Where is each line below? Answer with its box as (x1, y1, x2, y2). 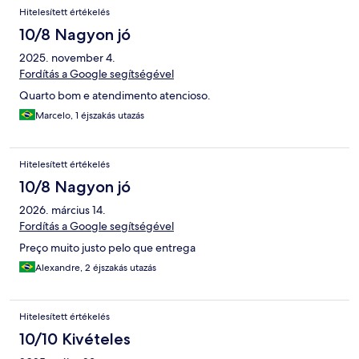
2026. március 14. (19, 203, 106, 218)
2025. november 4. (19, 50, 115, 66)
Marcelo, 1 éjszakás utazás (35, 109, 144, 123)
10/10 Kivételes (19, 329, 131, 349)
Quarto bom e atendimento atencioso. (19, 88, 211, 103)
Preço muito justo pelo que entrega (19, 240, 196, 256)
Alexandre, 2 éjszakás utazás (35, 261, 156, 275)
